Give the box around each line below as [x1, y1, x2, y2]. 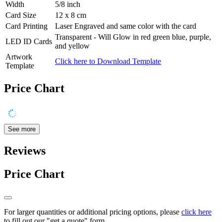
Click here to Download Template [55, 57, 161, 66]
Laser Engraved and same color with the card [55, 22, 196, 31]
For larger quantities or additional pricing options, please [4, 207, 181, 216]
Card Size [5, 11, 36, 20]
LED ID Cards [5, 37, 52, 46]
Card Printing [5, 22, 48, 31]
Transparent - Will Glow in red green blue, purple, [55, 33, 211, 42]
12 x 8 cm [55, 11, 86, 20]
